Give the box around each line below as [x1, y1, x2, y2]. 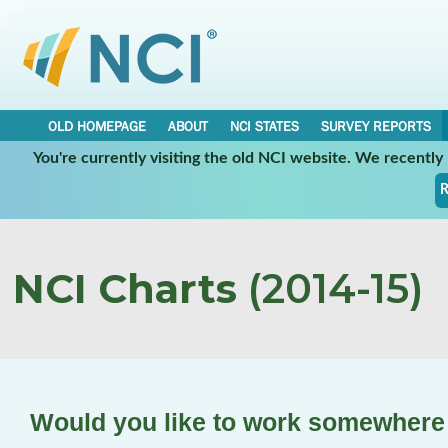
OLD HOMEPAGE [48, 118, 146, 134]
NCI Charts [13, 264, 237, 313]
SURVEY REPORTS [321, 118, 431, 134]
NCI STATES [230, 118, 299, 134]
